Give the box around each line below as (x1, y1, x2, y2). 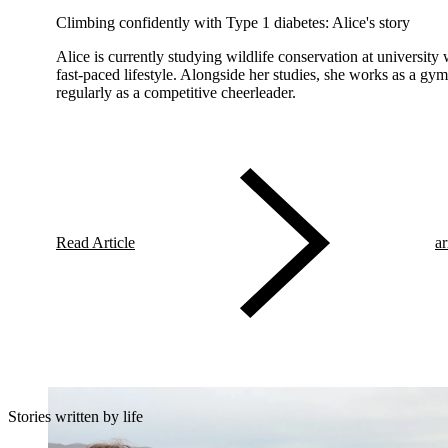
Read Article (56, 233, 135, 251)
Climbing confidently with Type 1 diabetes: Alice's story (56, 14, 410, 31)
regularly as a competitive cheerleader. (56, 84, 296, 101)
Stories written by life (8, 407, 143, 425)
